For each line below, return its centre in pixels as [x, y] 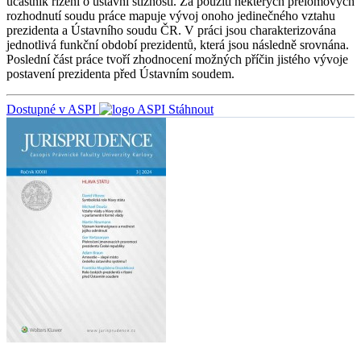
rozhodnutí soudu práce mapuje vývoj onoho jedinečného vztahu [171, 15]
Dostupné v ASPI [51, 109]
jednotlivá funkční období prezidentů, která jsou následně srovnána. [178, 44]
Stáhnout [191, 109]
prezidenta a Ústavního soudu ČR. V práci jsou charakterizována [171, 30]
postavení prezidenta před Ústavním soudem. [120, 73]
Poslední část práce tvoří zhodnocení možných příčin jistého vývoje [177, 59]
